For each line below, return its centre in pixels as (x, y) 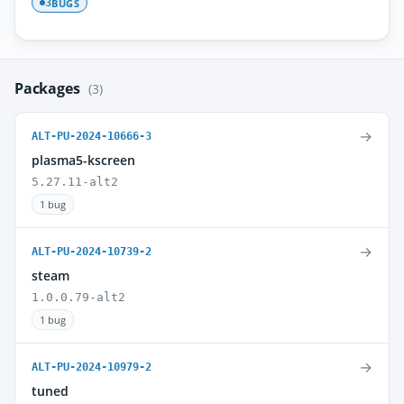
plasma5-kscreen (83, 160)
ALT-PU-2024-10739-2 (92, 252)
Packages (49, 88)
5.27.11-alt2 (75, 182)
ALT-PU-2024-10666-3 (92, 136)
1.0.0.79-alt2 (78, 297)
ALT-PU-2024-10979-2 (92, 367)
